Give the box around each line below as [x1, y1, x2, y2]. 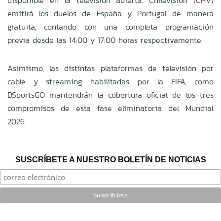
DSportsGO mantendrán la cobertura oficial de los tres [7, 89, 214, 101]
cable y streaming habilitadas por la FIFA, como [7, 75, 214, 87]
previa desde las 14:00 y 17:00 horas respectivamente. [7, 34, 203, 46]
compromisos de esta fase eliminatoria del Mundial [7, 102, 214, 114]
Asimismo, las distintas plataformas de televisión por [7, 62, 214, 74]
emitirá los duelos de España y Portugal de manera [7, 7, 214, 19]
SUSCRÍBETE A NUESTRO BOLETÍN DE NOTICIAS [15, 155, 206, 164]
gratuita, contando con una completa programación [7, 21, 214, 33]
